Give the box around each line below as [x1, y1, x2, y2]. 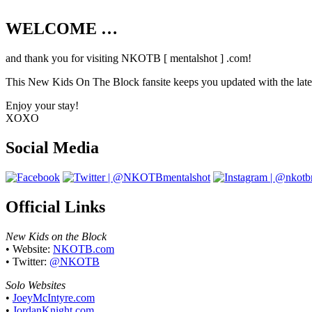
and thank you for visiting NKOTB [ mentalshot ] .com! [6, 52, 251, 65]
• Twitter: [6, 255, 49, 267]
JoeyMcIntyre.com [13, 291, 95, 304]
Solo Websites [6, 279, 65, 291]
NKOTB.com [53, 242, 114, 255]
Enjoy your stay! [6, 100, 79, 112]
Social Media [6, 139, 99, 157]
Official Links [6, 198, 105, 217]
